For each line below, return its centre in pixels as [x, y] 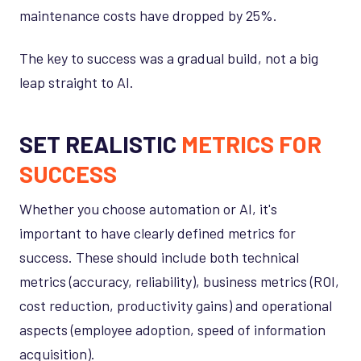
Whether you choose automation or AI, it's [148, 208]
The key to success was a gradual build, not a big [169, 58]
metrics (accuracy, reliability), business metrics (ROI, [179, 281]
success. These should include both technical [159, 257]
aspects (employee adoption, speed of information [172, 329]
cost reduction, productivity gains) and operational [176, 305]
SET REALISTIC [100, 143]
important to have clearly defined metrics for [158, 232]
